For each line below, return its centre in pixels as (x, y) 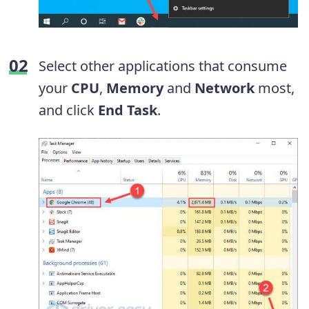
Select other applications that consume (163, 66)
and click (68, 110)
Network (225, 88)
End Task (128, 110)
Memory (135, 88)
